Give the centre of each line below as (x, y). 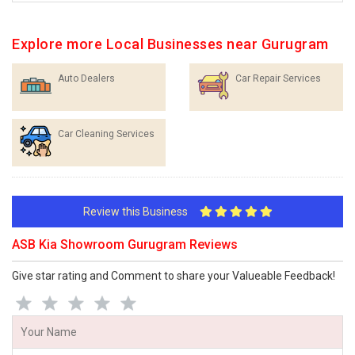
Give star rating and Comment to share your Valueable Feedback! (174, 276)
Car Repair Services (278, 78)
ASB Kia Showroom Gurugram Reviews (125, 244)
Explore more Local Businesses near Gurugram (170, 44)
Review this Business (141, 212)
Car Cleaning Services (106, 134)
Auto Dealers (86, 78)
